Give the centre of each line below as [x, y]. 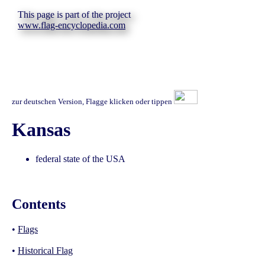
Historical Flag [45, 250]
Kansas [41, 130]
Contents [39, 204]
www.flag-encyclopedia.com [72, 25]
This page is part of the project [74, 14]
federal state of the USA [80, 159]
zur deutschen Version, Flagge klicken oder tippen [93, 101]
